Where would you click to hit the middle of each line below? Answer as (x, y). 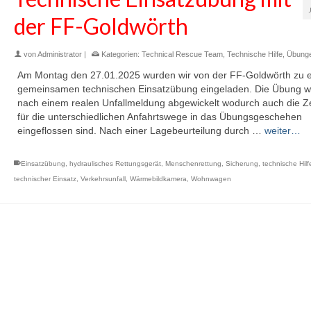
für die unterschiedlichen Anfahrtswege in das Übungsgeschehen (159, 117)
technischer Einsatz (45, 179)
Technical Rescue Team (182, 54)
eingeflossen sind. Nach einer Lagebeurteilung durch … (141, 131)
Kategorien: (120, 54)
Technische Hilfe (254, 54)
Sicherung (242, 163)
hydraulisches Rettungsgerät (115, 163)
